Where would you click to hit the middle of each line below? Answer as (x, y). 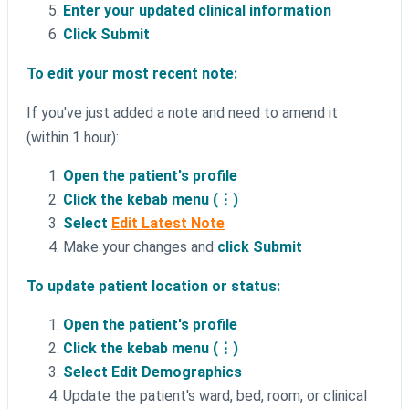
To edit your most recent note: (132, 74)
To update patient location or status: (153, 287)
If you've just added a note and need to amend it (182, 113)
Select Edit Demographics (152, 372)
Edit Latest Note (168, 224)
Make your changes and (140, 247)
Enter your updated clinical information (197, 11)
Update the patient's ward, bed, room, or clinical (215, 396)
